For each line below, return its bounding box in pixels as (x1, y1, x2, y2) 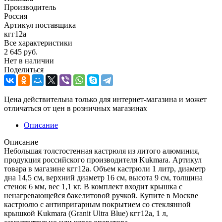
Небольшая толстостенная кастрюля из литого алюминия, (4, 146, 200, 155)
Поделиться (4, 65, 44, 74)
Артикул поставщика (4, 20, 76, 29)
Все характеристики (4, 38, 72, 47)
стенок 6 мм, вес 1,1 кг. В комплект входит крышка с (4, 182, 182, 191)
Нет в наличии (4, 56, 54, 65)
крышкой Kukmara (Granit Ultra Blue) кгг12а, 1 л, (4, 209, 168, 218)
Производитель (4, 2, 56, 11)
